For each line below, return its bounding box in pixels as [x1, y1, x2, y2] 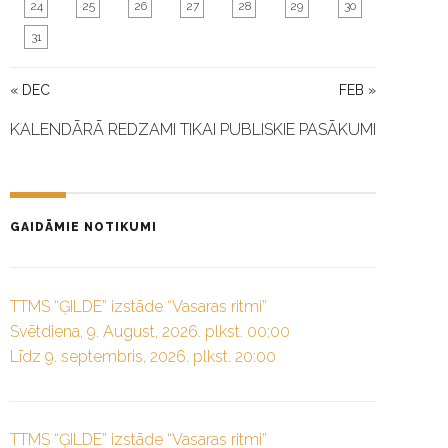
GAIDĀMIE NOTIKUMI [10, 219, 157, 234]
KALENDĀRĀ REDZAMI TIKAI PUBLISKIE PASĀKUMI [10, 119, 376, 139]
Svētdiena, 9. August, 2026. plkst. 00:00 [10, 321, 290, 341]
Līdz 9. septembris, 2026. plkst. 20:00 [10, 346, 276, 366]
